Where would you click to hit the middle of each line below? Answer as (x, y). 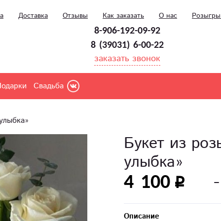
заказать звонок (127, 59)
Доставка (33, 16)
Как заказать (123, 16)
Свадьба (49, 86)
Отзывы (75, 16)
